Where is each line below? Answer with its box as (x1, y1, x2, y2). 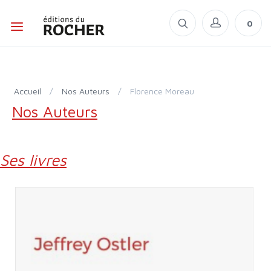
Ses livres (8, 151, 67, 169)
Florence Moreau (134, 86, 194, 96)
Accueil (19, 86, 41, 96)
